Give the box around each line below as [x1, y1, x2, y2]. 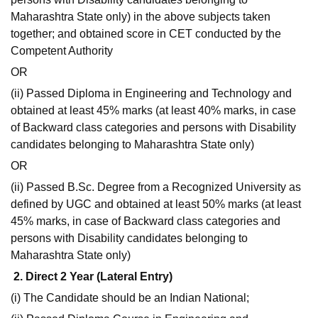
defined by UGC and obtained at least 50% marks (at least [11, 198, 301, 211]
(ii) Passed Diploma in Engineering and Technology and [11, 87, 292, 100]
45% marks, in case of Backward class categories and [11, 215, 280, 228]
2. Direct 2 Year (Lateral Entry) [13, 270, 172, 283]
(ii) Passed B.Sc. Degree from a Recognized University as [11, 181, 301, 194]
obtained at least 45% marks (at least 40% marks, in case [11, 104, 296, 117]
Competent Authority [11, 45, 113, 57]
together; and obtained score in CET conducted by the [11, 28, 281, 40]
